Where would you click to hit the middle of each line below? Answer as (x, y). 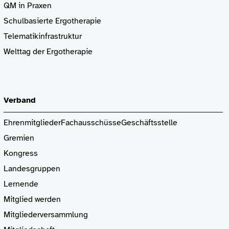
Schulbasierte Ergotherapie (52, 21)
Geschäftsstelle (149, 123)
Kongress (20, 154)
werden (47, 200)
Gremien (19, 138)
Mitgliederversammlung (45, 215)
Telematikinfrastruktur (42, 36)
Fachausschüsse (91, 123)
